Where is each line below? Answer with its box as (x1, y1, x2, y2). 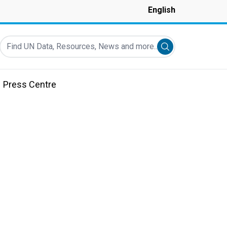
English (148, 5, 175, 15)
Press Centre (3, 79, 56, 90)
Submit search (165, 43, 215, 53)
